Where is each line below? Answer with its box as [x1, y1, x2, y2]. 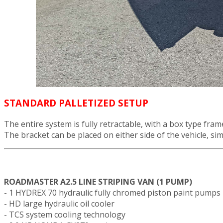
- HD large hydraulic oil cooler [4, 198, 114, 209]
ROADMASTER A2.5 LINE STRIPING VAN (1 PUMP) [4, 176, 192, 187]
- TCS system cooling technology [4, 209, 125, 220]
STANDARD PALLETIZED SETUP [4, 96, 148, 109]
